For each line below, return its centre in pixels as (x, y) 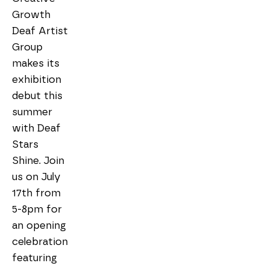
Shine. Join (38, 161)
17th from (36, 193)
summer (32, 112)
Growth (31, 15)
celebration (40, 242)
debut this (37, 96)
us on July (36, 177)
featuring (35, 258)
